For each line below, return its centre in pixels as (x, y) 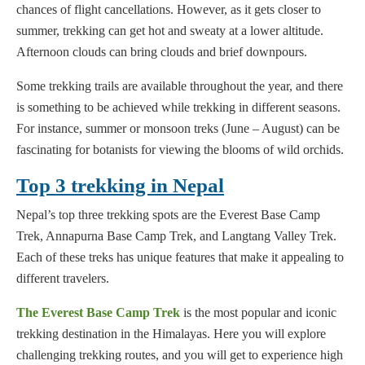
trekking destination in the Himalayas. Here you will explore (171, 334)
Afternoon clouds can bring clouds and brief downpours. (162, 52)
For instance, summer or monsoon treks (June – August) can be (178, 129)
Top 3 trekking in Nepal (120, 186)
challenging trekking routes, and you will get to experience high (180, 355)
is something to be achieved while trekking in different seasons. (178, 108)
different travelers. (63, 279)
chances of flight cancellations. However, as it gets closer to (169, 10)
